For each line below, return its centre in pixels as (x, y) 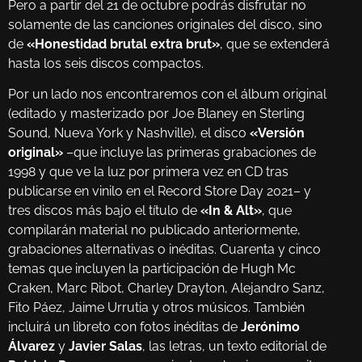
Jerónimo (270, 327)
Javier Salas (105, 347)
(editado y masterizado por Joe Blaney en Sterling (156, 114)
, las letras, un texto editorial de (234, 347)
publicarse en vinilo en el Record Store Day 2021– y (160, 192)
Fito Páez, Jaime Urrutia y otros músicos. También (156, 308)
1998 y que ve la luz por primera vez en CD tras (148, 172)
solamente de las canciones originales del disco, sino (165, 24)
